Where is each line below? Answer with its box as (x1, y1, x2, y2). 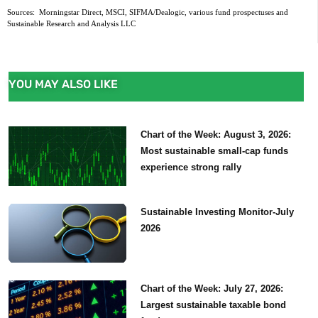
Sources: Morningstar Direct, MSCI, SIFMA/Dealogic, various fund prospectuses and (7, 8, 288, 16)
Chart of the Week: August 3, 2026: (141, 129, 292, 141)
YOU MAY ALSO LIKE (9, 77, 118, 92)
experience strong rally (141, 162, 242, 173)
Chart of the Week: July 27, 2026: (141, 283, 284, 294)
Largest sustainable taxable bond (141, 299, 287, 310)
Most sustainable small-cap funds (141, 146, 289, 157)
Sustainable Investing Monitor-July (141, 206, 295, 217)
